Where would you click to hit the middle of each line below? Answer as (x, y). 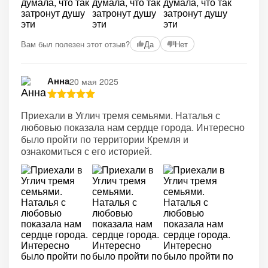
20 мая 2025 (94, 81)
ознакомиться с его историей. (86, 151)
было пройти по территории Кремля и (105, 139)
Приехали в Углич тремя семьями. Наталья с (121, 115)
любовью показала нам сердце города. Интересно (133, 127)
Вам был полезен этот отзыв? (75, 44)
